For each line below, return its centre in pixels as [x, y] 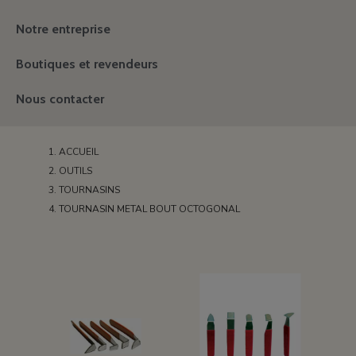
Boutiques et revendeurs [87, 64]
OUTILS [76, 171]
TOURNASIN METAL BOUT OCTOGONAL [150, 209]
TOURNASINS [90, 190]
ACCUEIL [79, 152]
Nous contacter [60, 99]
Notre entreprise [63, 29]
